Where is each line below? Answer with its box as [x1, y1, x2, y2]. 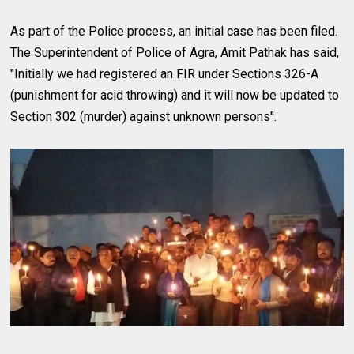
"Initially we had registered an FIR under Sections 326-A [10, 66, 319, 81]
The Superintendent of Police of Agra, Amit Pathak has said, [10, 44, 340, 60]
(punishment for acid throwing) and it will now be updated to [10, 87, 340, 103]
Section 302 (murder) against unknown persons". [10, 108, 277, 124]
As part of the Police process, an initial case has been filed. [10, 23, 338, 39]
